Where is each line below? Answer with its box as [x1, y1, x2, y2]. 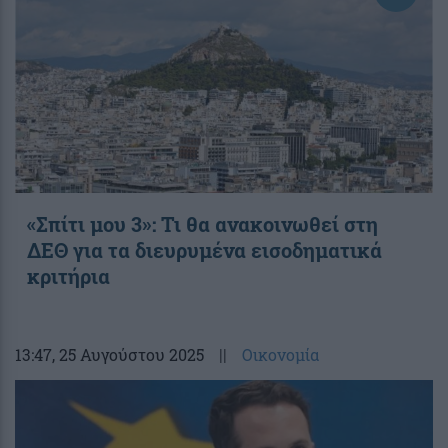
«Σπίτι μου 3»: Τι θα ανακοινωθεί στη [27, 210, 378, 237]
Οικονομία [242, 343, 319, 365]
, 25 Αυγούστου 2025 [52, 343, 204, 365]
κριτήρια [27, 262, 110, 289]
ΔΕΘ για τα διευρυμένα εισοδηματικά [27, 236, 382, 263]
